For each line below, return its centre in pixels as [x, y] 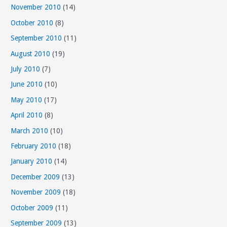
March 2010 [30, 130]
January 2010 [32, 161]
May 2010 [27, 100]
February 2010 [34, 146]
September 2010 [36, 38]
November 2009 [36, 192]
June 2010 [27, 84]
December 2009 [35, 177]
